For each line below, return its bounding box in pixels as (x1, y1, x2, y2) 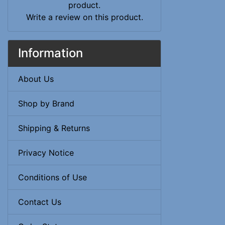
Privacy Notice (18, 148, 74, 158)
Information (18, 46, 83, 61)
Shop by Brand (18, 98, 74, 109)
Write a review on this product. (26, 12, 143, 23)
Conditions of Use (18, 172, 87, 183)
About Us (18, 74, 54, 84)
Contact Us (18, 197, 61, 207)
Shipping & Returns (18, 123, 90, 134)
